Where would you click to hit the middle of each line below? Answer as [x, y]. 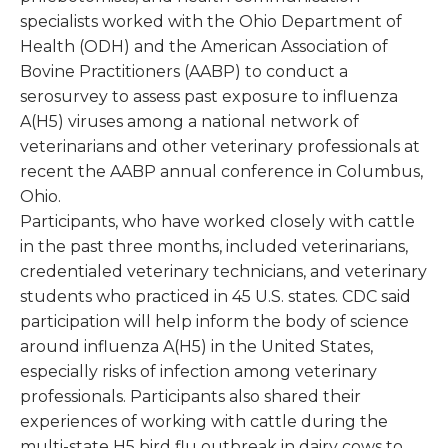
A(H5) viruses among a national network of [189, 122]
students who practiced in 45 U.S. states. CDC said [215, 297]
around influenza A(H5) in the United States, [196, 347]
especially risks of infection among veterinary [198, 372]
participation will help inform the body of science [214, 322]
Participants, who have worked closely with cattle [217, 222]
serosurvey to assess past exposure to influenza [209, 97]
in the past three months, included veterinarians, [214, 247]
